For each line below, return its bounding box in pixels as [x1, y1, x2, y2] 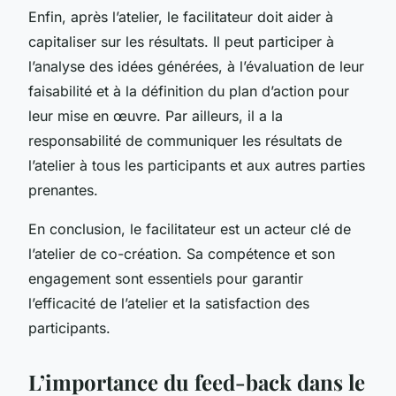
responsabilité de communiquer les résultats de [28, 131, 342, 149]
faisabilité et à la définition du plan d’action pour [28, 81, 349, 100]
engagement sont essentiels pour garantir [28, 269, 303, 287]
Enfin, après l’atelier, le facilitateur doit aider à [28, 7, 333, 26]
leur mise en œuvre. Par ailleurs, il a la [28, 106, 283, 125]
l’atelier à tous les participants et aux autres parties [28, 156, 365, 174]
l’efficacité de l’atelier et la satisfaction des [28, 293, 309, 312]
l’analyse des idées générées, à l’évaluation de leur [28, 57, 364, 75]
